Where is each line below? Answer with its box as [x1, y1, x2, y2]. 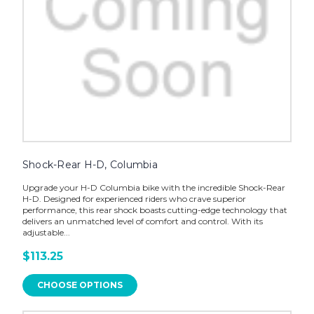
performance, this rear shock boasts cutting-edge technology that [22, 205, 287, 216]
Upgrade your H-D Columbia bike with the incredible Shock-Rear [22, 182, 285, 193]
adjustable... [22, 227, 70, 238]
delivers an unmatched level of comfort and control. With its [22, 216, 263, 227]
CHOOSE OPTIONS [36, 280, 123, 291]
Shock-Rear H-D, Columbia [22, 158, 158, 172]
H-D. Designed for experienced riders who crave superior [22, 193, 246, 205]
